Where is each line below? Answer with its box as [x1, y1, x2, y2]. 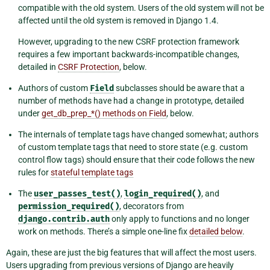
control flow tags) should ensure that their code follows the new [18, 154, 255, 165]
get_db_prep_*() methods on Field [42, 108, 166, 118]
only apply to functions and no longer [110, 213, 250, 224]
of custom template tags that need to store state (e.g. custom [18, 142, 248, 152]
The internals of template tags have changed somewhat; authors [18, 129, 259, 139]
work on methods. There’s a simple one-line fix [18, 226, 189, 236]
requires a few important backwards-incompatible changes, [18, 49, 239, 59]
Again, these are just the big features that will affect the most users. [6, 247, 257, 257]
